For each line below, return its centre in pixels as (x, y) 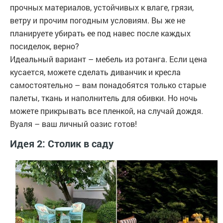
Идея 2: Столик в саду (62, 144)
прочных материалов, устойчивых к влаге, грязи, (102, 7)
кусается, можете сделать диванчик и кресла (95, 72)
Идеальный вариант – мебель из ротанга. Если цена (109, 59)
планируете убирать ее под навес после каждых (100, 33)
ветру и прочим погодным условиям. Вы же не (98, 20)
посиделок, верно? (45, 46)
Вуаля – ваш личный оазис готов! (73, 124)
